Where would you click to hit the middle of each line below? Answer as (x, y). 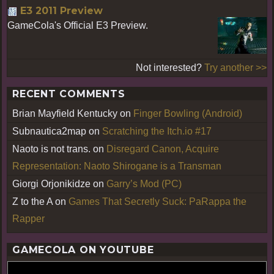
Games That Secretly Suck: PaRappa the (157, 201)
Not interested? (170, 67)
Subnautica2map (49, 131)
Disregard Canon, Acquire (163, 149)
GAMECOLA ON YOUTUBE (83, 250)
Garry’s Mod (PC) (144, 183)
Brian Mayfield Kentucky (65, 113)
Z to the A (32, 201)
